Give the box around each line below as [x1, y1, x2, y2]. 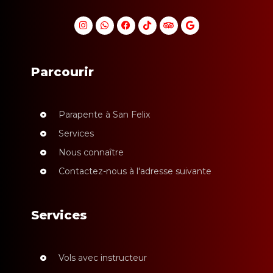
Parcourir [31, 64, 94, 79]
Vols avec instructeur [58, 252, 147, 263]
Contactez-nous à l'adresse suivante [58, 165, 211, 177]
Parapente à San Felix [58, 108, 150, 120]
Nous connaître [58, 146, 124, 158]
